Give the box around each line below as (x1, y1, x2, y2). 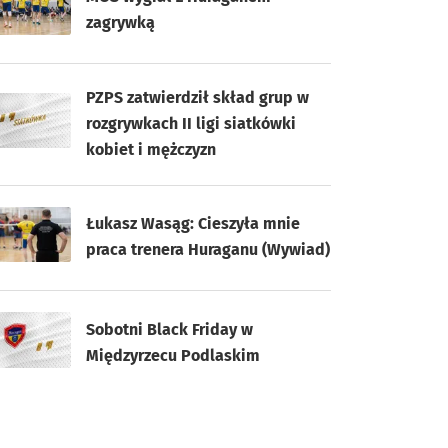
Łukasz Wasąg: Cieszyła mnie (86, 214, 300, 234)
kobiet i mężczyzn (86, 139, 216, 159)
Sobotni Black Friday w (86, 319, 253, 339)
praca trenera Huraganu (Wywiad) (86, 240, 330, 260)
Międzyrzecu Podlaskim (86, 345, 260, 365)
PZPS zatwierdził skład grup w (86, 87, 309, 107)
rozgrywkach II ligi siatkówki (86, 113, 296, 133)
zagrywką (86, 13, 155, 33)
